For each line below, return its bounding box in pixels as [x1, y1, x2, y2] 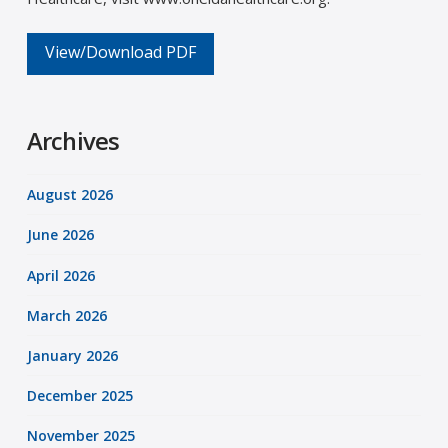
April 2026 [26, 265, 95, 285]
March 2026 [26, 305, 107, 325]
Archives [26, 124, 120, 157]
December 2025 [26, 386, 133, 406]
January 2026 [26, 345, 118, 365]
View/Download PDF [44, 40, 196, 63]
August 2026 [26, 185, 113, 205]
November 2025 [26, 426, 135, 446]
